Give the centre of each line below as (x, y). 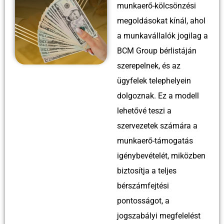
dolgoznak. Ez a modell (158, 95)
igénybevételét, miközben (161, 155)
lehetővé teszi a (144, 110)
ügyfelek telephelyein (154, 80)
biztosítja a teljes (147, 170)
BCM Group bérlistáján (157, 50)
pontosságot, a (143, 200)
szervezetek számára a (157, 125)
